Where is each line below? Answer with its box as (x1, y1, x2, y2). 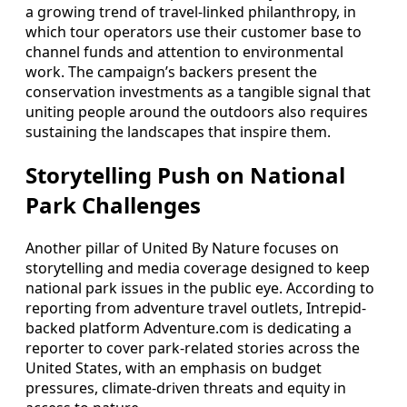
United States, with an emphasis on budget (25, 358, 322, 379)
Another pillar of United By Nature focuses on (25, 238, 339, 259)
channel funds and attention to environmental (25, 42, 343, 63)
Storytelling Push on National (25, 160, 345, 191)
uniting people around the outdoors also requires (25, 102, 368, 123)
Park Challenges (25, 190, 201, 221)
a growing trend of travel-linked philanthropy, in (25, 2, 356, 23)
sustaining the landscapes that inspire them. (25, 122, 331, 143)
